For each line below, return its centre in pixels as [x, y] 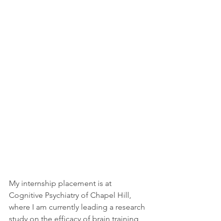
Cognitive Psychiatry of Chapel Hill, [71, 195]
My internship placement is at [61, 183]
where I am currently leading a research [78, 207]
